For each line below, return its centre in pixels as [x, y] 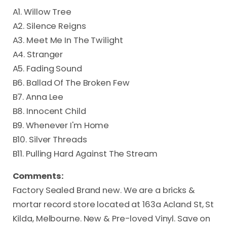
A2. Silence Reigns [49, 26]
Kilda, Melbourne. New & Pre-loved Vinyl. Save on [111, 219]
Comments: [38, 176]
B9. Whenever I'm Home [61, 125]
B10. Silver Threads [50, 139]
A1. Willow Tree [42, 12]
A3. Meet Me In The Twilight [68, 40]
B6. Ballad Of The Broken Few [71, 83]
